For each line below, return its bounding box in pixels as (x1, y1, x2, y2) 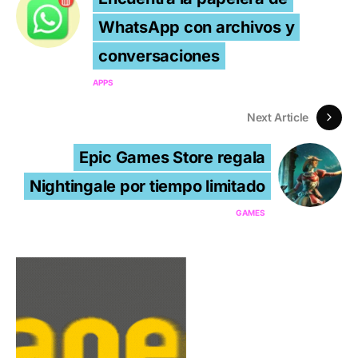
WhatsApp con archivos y (98, 17, 295, 37)
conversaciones (98, 46, 220, 66)
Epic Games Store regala (78, 147, 265, 167)
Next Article (247, 110, 308, 125)
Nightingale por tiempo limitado (29, 176, 265, 196)
